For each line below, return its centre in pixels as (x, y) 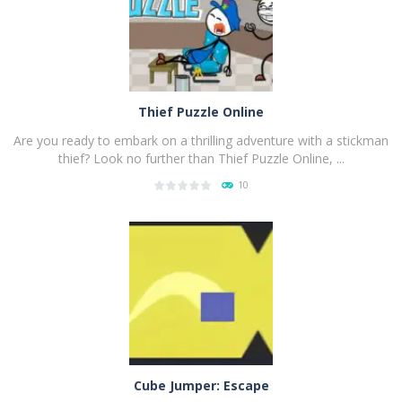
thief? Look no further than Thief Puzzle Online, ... (201, 158)
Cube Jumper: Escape (201, 385)
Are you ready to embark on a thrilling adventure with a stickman (201, 140)
